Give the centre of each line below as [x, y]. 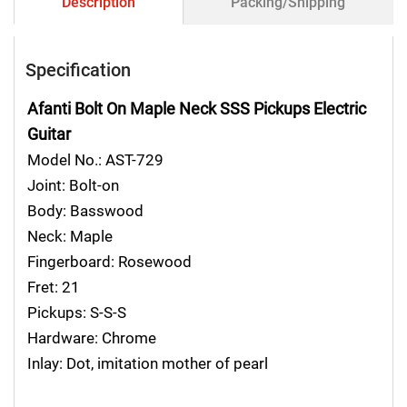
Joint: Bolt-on [73, 186]
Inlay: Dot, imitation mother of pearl [147, 364]
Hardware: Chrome [91, 338]
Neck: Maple [69, 237]
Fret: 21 [53, 288]
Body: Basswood [85, 211]
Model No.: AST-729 [95, 160]
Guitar [49, 134]
